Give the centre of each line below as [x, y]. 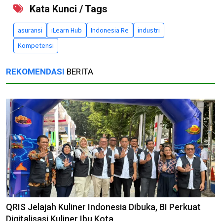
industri [149, 30]
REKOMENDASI [35, 71]
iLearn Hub [67, 30]
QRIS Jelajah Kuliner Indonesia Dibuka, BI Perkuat [103, 207]
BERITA [79, 71]
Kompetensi [36, 45]
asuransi [30, 30]
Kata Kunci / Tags [67, 9]
